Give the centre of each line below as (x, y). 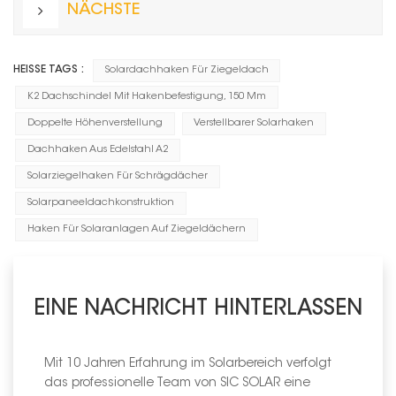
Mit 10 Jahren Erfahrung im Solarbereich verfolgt (188, 364)
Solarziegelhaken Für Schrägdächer (117, 176)
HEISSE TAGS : (48, 69)
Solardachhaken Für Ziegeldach (187, 70)
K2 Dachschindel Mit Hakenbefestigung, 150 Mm (146, 96)
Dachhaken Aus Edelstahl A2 (97, 149)
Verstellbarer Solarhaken (254, 123)
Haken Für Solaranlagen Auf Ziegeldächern (136, 229)
